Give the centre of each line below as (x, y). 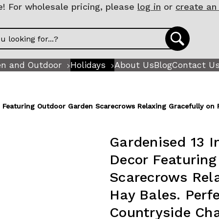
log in (149, 7)
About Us (134, 65)
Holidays (88, 65)
